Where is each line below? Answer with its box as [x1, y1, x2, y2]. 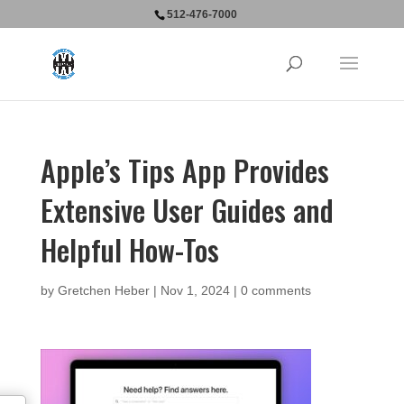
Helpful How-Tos [40, 228, 219, 271]
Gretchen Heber [57, 283, 150, 298]
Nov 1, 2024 [160, 283, 230, 298]
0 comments [240, 283, 311, 298]
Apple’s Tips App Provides [40, 149, 329, 191]
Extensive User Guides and [40, 188, 334, 231]
